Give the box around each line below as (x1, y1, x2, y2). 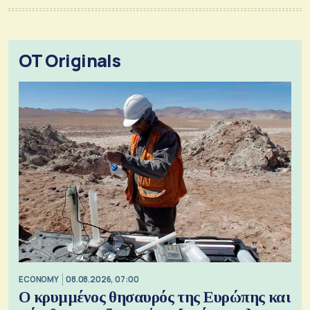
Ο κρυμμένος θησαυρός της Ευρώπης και (19, 289, 291, 307)
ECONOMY (19, 273, 59, 284)
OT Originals (19, 48, 121, 73)
